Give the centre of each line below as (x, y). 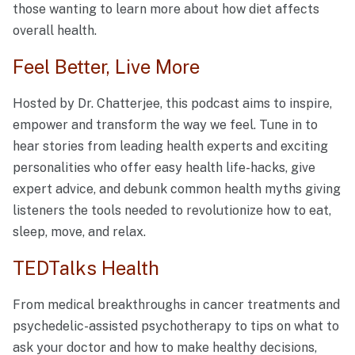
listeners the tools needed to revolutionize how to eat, (172, 211)
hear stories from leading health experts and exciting (170, 147)
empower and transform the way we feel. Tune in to (165, 125)
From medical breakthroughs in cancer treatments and (176, 305)
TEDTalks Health (86, 268)
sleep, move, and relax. (79, 232)
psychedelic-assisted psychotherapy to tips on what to (176, 326)
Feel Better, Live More (106, 66)
